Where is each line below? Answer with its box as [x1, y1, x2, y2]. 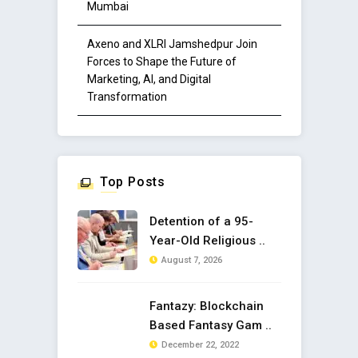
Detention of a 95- [149, 214, 253, 229]
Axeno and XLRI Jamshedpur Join [86, 38, 257, 51]
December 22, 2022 [161, 340, 239, 351]
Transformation [86, 90, 167, 104]
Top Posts [99, 174, 166, 190]
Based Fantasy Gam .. [149, 318, 272, 333]
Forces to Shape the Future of [86, 55, 237, 69]
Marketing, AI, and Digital [86, 73, 211, 86]
